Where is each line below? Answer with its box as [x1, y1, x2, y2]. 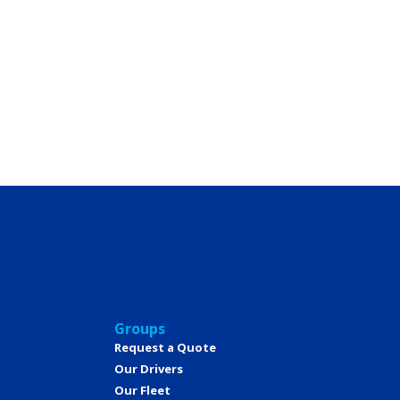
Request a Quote [114, 339, 216, 356]
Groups [114, 319, 165, 339]
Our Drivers [114, 361, 183, 378]
